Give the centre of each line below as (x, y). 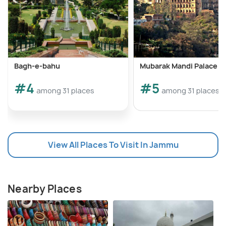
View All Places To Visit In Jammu (113, 145)
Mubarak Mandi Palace (179, 66)
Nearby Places (45, 189)
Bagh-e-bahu (37, 66)
